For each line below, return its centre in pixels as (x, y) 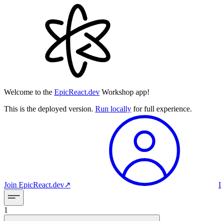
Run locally (113, 109)
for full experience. (162, 109)
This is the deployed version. (50, 109)
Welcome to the (28, 92)
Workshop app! (126, 92)
